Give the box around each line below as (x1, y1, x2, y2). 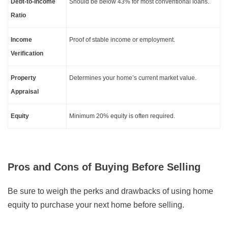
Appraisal (11, 88, 39, 96)
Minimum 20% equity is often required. (69, 112, 175, 120)
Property (11, 74, 36, 82)
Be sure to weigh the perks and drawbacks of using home (8, 187, 213, 196)
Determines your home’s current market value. (69, 74, 196, 82)
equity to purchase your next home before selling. (8, 201, 184, 210)
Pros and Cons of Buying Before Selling (8, 161, 201, 173)
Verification (11, 50, 43, 58)
